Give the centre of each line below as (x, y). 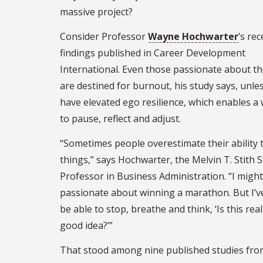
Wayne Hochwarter (193, 36)
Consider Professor (104, 36)
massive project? (96, 11)
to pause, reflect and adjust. (120, 118)
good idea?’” (86, 225)
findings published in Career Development (153, 53)
